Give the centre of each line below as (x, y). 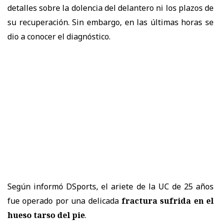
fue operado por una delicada (63, 201)
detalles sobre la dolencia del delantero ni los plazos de (110, 8)
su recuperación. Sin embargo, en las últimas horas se (110, 22)
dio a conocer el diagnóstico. (59, 36)
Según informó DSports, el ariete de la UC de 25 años (110, 186)
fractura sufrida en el (166, 201)
